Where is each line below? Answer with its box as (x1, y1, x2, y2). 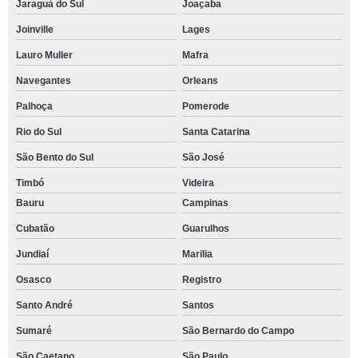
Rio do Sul (16, 126, 62, 137)
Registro (181, 274, 221, 285)
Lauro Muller (16, 50, 73, 61)
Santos (181, 300, 214, 311)
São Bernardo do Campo (181, 325, 294, 336)
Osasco (16, 274, 51, 285)
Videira (181, 177, 214, 189)
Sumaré (16, 325, 52, 336)
